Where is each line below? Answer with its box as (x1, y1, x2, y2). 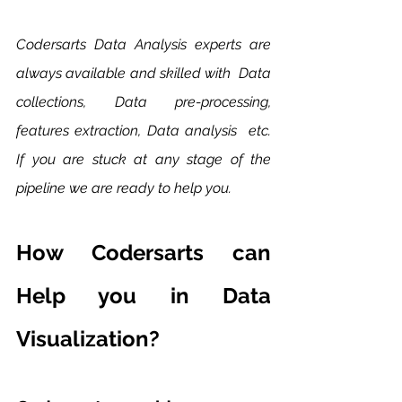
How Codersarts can (16, 240, 271, 267)
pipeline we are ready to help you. (16, 179, 235, 197)
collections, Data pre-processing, (16, 93, 271, 111)
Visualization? (16, 326, 160, 353)
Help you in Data (16, 283, 271, 310)
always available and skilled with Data (16, 65, 271, 83)
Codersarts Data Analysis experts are (16, 36, 271, 54)
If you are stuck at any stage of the (16, 151, 271, 169)
